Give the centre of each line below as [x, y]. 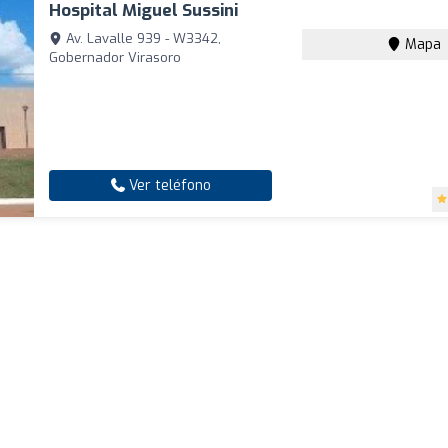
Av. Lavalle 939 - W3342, [142, 38]
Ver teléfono [167, 185]
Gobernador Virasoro [115, 57]
